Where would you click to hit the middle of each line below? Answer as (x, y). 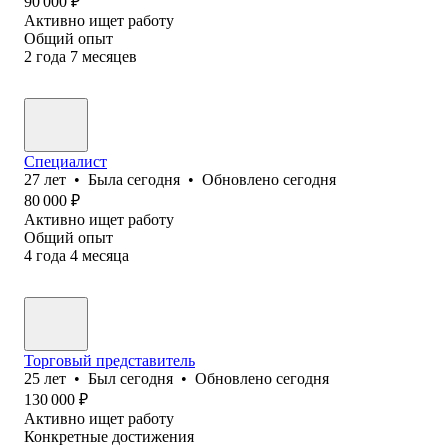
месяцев (109, 56)
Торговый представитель (109, 360)
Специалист (65, 161)
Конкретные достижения (109, 436)
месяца (105, 255)
